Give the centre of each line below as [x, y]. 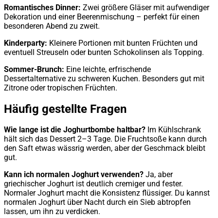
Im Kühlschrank [173, 130]
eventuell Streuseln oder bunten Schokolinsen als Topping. [104, 52]
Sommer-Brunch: [34, 69]
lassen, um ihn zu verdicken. [52, 212]
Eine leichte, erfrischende [108, 69]
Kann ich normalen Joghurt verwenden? [74, 175]
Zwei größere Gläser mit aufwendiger [145, 7]
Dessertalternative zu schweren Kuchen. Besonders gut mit [104, 78]
